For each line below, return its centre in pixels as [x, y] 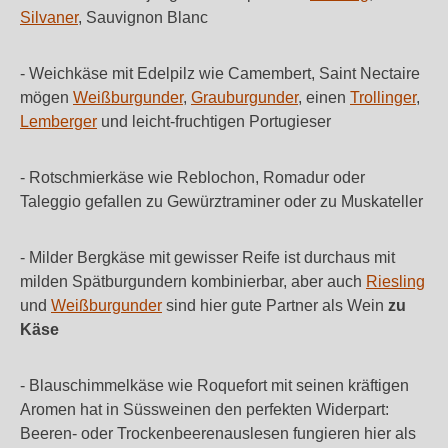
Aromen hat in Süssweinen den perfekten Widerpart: [204, 409]
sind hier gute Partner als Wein [273, 305]
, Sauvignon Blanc [143, 17]
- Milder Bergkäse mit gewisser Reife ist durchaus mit [207, 257]
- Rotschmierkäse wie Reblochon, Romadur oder [192, 177]
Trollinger [383, 97]
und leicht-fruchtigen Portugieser [214, 121]
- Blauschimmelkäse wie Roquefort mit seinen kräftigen [214, 385]
